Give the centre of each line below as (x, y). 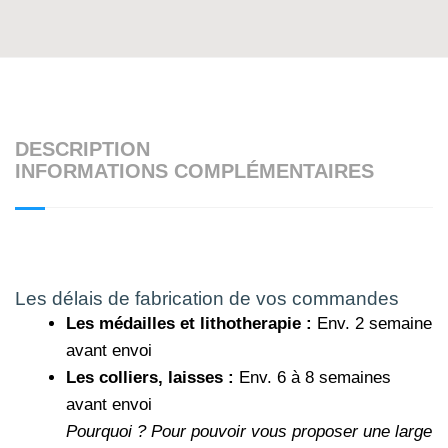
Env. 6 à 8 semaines (312, 377)
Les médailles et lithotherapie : (189, 323)
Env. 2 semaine (372, 323)
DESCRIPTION (82, 148)
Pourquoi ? (108, 431)
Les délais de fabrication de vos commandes (207, 298)
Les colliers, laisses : (150, 377)
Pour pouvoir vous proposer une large (291, 431)
